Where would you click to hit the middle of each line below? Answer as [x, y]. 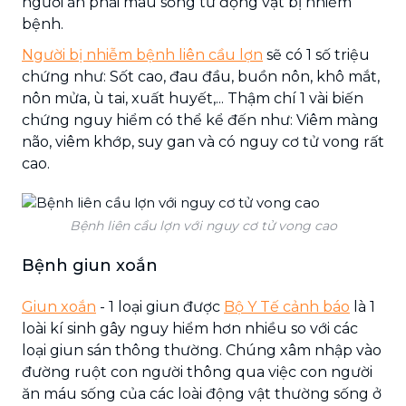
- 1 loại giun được [160, 306]
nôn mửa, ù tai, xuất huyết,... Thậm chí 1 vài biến [193, 98]
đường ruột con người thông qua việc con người [197, 372]
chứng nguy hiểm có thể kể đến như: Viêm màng [200, 120]
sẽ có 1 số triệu [316, 54]
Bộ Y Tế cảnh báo [287, 306]
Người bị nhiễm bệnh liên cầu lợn [142, 54]
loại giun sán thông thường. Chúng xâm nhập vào [202, 350]
